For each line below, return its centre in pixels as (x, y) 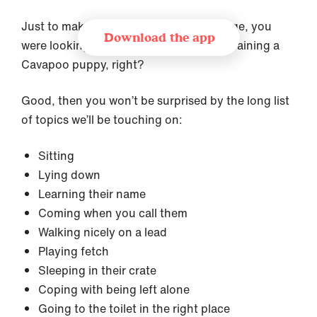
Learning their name (92, 194)
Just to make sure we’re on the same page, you (146, 26)
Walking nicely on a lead (103, 232)
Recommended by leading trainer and (158, 75)
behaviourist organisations (158, 86)
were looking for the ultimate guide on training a (150, 45)
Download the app (159, 38)
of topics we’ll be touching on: (103, 119)
